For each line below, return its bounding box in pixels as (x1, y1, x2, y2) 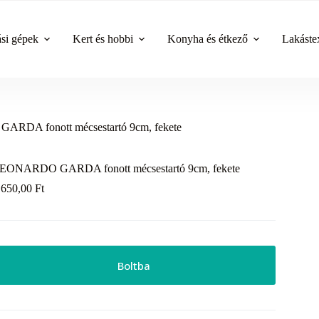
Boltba (117, 258, 150, 273)
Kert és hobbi (73, 32, 133, 45)
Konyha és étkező (167, 32, 248, 45)
